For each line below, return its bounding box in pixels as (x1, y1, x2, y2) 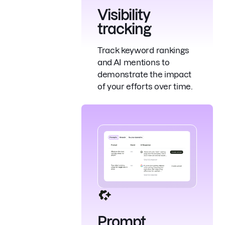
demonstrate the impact (97, 69, 191, 79)
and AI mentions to (97, 57, 170, 67)
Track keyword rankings (97, 45, 189, 55)
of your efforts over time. (97, 81, 193, 91)
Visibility (97, 7, 150, 23)
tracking (97, 21, 152, 37)
